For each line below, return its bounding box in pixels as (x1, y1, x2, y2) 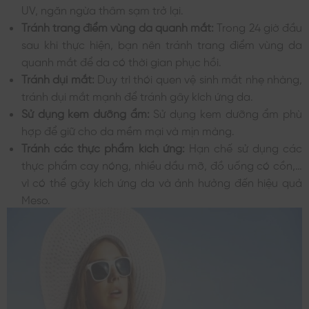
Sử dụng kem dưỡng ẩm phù (149, 106, 303, 118)
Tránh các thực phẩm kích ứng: (21, 141, 185, 152)
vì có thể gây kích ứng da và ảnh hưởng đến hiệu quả (21, 175, 302, 187)
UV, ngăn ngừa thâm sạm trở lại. (21, 3, 183, 14)
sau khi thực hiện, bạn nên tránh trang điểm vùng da (21, 37, 302, 49)
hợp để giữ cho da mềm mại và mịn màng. (21, 123, 235, 135)
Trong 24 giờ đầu (214, 20, 303, 32)
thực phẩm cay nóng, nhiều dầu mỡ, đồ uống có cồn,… (21, 158, 302, 170)
